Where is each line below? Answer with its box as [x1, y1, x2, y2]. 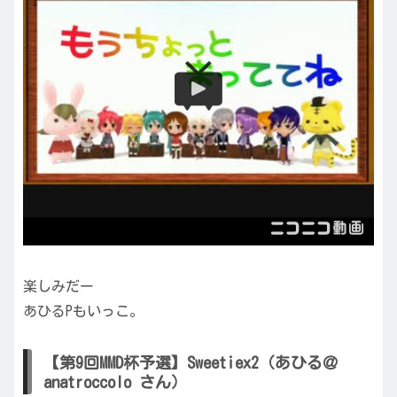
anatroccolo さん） [43, 373, 187, 390]
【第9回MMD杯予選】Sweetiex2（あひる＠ [43, 354, 339, 370]
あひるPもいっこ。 [23, 304, 144, 319]
